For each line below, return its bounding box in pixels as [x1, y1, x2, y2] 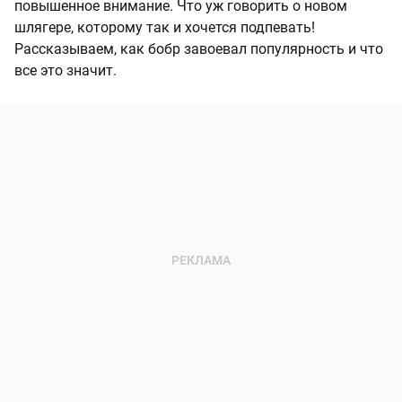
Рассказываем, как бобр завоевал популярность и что [14, 40, 383, 58]
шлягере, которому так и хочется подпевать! [14, 19, 315, 37]
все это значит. [14, 62, 117, 80]
